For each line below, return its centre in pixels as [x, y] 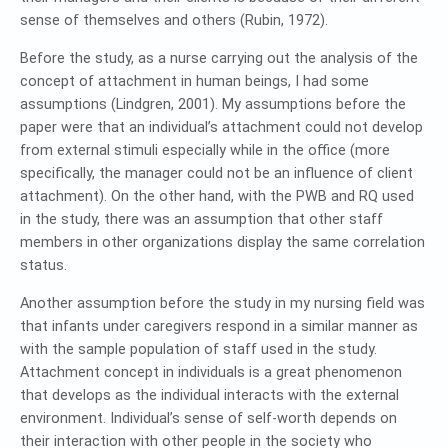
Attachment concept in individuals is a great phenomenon [211, 372]
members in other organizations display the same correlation [222, 242]
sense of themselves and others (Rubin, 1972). [174, 20]
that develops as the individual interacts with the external [209, 395]
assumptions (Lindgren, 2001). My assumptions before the [213, 104]
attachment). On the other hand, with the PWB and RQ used [217, 196]
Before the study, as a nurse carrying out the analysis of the [219, 58]
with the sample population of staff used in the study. [198, 349]
